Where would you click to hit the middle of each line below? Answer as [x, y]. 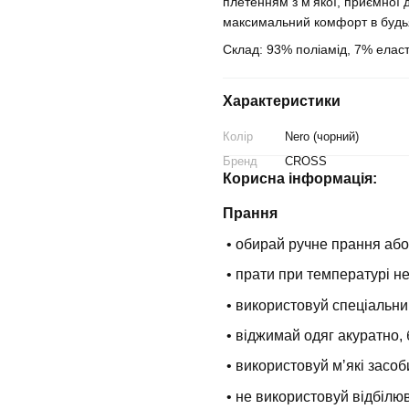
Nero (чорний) [321, 137]
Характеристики [281, 101]
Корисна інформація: [299, 179]
